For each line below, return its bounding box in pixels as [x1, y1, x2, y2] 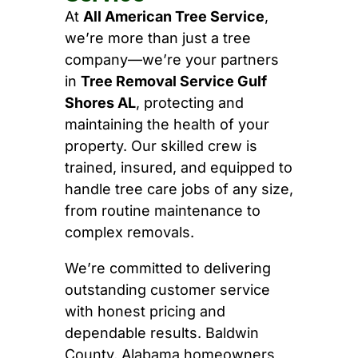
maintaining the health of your [64, 116, 269, 133]
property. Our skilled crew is [64, 137, 257, 155]
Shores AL [64, 94, 136, 112]
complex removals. [64, 224, 194, 241]
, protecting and [135, 94, 244, 112]
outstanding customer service [64, 281, 270, 299]
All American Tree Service [82, 8, 265, 26]
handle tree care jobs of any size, [64, 181, 293, 198]
